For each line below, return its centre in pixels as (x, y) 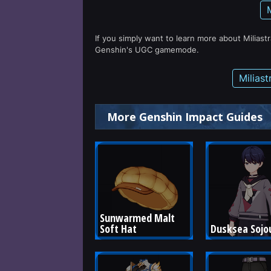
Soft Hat (118, 228)
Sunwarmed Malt (139, 217)
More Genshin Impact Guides (185, 117)
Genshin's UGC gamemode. (147, 50)
